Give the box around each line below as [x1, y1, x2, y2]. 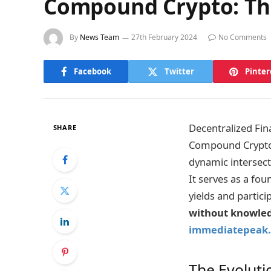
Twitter [164, 65, 194, 77]
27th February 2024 [131, 32, 197, 43]
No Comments [218, 32, 267, 43]
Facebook [73, 65, 111, 77]
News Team [80, 32, 119, 43]
